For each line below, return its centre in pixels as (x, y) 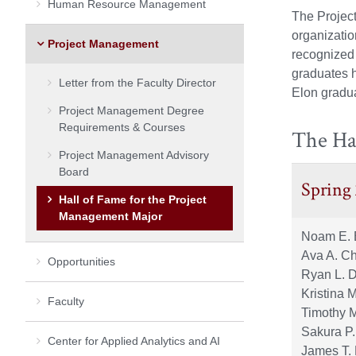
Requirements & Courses (122, 127)
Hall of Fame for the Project (133, 199)
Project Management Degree (132, 110)
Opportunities (81, 261)
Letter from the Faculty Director (137, 82)
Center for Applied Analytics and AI (134, 341)
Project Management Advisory (134, 155)
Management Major (110, 216)
